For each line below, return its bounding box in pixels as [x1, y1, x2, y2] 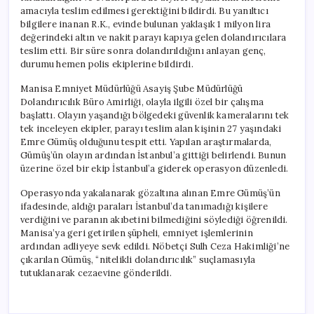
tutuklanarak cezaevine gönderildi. [20, 266, 172, 279]
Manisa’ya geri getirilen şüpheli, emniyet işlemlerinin [20, 226, 253, 239]
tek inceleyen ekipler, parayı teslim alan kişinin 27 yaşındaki [20, 122, 282, 135]
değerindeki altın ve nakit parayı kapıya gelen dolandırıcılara [20, 31, 287, 43]
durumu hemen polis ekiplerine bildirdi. [20, 57, 193, 70]
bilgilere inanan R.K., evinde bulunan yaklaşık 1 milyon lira [20, 18, 271, 30]
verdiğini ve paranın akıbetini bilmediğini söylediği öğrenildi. [20, 213, 288, 226]
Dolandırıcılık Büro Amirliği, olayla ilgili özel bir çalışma [20, 95, 264, 108]
